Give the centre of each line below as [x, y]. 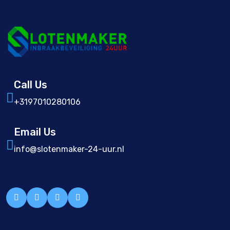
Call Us [31, 85]
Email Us [35, 132]
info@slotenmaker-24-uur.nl [69, 149]
